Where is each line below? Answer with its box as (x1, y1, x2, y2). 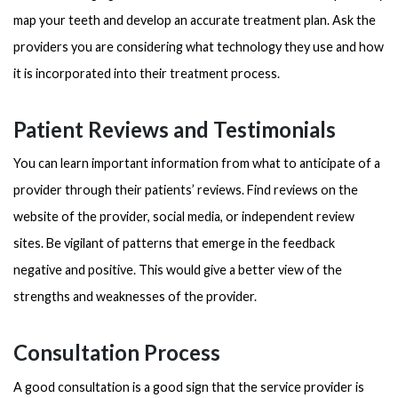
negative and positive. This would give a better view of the (13, 262, 342, 277)
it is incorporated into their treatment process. (13, 65, 280, 81)
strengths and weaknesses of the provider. (13, 289, 257, 304)
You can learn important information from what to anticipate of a (13, 155, 380, 171)
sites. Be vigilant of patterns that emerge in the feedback (13, 235, 335, 251)
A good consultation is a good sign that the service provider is (13, 378, 364, 394)
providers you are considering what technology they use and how (13, 38, 384, 54)
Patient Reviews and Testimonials (13, 115, 336, 142)
